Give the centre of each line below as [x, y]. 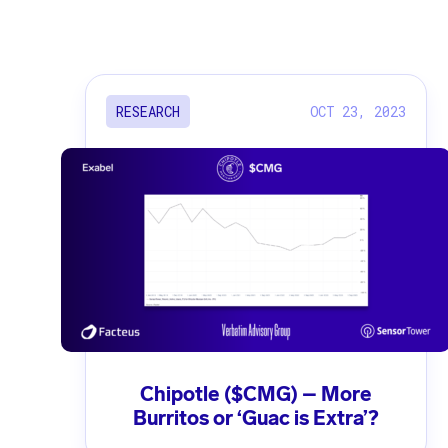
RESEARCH [147, 111]
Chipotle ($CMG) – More [255, 394]
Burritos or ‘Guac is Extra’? [256, 418]
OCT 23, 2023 [357, 111]
